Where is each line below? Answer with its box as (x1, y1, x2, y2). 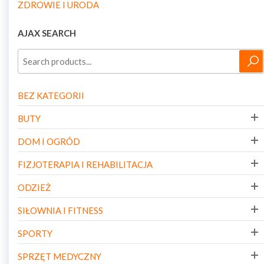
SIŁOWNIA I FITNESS (18, 205, 103, 216)
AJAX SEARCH (18, 28, 76, 38)
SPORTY (18, 228, 52, 239)
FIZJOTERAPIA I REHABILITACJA (18, 159, 153, 170)
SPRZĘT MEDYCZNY (18, 251, 101, 262)
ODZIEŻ (18, 182, 51, 193)
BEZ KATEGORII (18, 90, 84, 101)
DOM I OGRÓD (18, 136, 80, 147)
